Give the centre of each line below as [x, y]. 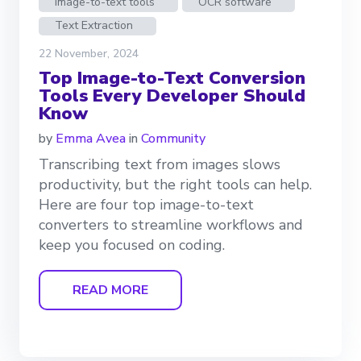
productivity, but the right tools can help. [175, 185]
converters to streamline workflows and [171, 225]
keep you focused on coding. [132, 245]
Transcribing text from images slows [160, 165]
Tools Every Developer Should [172, 96]
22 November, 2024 [89, 54]
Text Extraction [94, 26]
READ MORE [110, 290]
